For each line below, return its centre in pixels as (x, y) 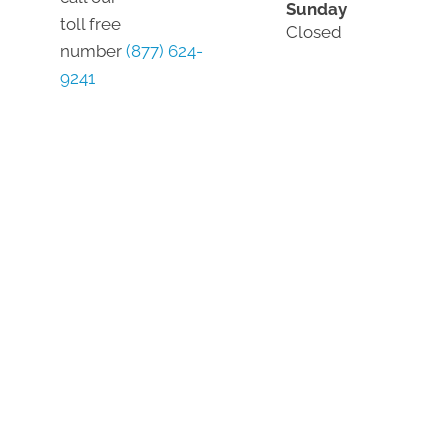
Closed (314, 31)
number (93, 51)
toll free (90, 24)
